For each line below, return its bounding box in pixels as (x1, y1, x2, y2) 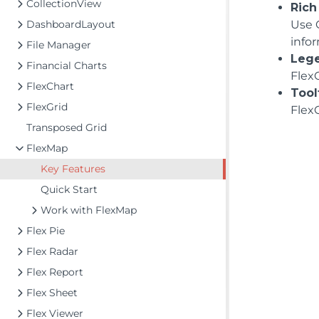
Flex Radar (26, 245, 78, 258)
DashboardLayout (26, 18, 115, 31)
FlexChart (26, 80, 74, 93)
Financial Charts (26, 59, 107, 72)
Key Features (41, 162, 105, 175)
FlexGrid (26, 100, 68, 113)
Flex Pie (26, 224, 65, 237)
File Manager (26, 38, 91, 51)
